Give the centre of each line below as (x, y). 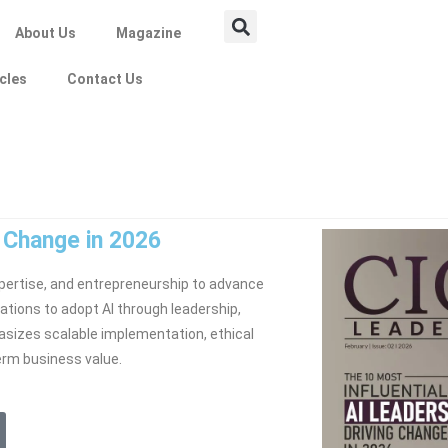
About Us (45, 33)
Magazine (148, 33)
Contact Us (105, 79)
